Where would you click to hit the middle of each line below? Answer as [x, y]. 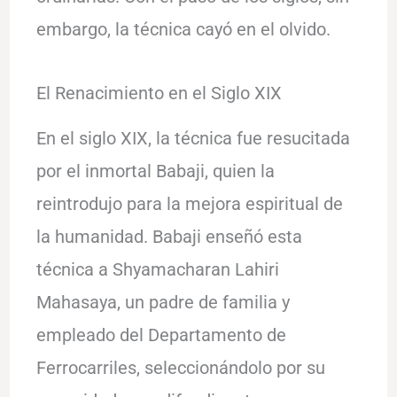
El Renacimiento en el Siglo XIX [159, 93]
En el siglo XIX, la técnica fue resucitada [193, 138]
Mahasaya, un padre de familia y [163, 302]
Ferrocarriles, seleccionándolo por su [180, 367]
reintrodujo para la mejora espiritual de [189, 203]
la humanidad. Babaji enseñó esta [169, 236]
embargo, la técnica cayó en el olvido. [183, 29]
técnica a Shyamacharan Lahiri [157, 269]
